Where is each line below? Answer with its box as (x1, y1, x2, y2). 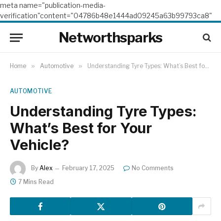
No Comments (132, 164, 174, 172)
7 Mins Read (18, 178, 54, 185)
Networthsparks (59, 29, 162, 46)
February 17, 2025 (62, 164, 114, 172)
